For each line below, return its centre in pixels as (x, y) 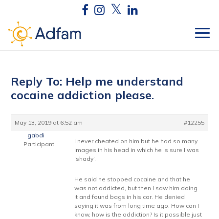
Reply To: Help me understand (97, 81)
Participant (39, 144)
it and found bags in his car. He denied (130, 197)
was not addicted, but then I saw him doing (136, 188)
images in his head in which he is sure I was (137, 150)
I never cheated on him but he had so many (136, 141)
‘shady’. (85, 159)
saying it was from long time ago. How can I (137, 206)
